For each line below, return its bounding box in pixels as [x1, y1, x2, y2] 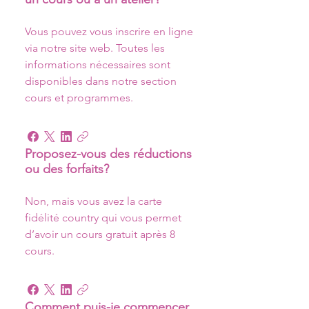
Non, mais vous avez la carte [25, 195, 165, 208]
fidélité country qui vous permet [25, 211, 184, 224]
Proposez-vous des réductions [25, 146, 192, 161]
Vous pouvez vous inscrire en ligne [25, 25, 196, 38]
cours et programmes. [25, 91, 133, 104]
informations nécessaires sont [25, 58, 173, 71]
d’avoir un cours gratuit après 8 [25, 228, 178, 241]
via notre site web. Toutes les [25, 41, 168, 54]
